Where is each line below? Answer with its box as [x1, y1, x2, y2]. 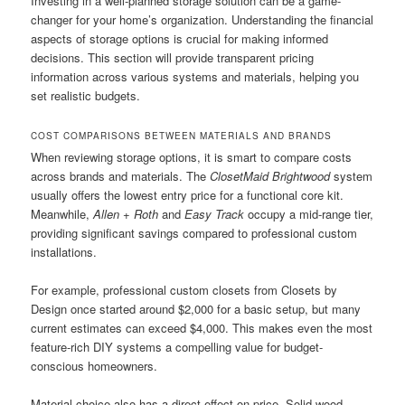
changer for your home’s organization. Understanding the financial [31, 11, 374, 29]
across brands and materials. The [31, 167, 211, 185]
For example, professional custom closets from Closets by [31, 281, 338, 299]
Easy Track [184, 205, 245, 223]
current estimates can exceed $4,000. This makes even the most [31, 319, 373, 337]
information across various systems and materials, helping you [31, 68, 360, 86]
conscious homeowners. [31, 357, 158, 375]
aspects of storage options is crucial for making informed [31, 30, 329, 48]
